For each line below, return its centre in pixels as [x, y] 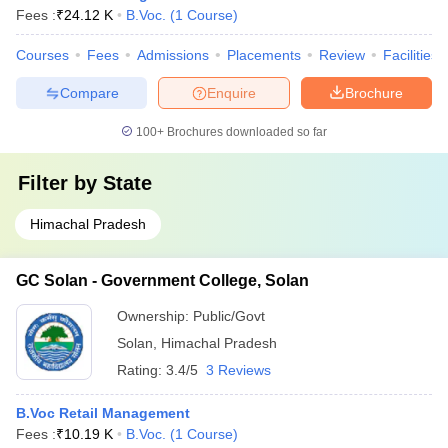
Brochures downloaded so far [245, 132]
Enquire [231, 92]
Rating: [141, 370]
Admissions [173, 55]
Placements [264, 55]
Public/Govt [229, 316]
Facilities [410, 55]
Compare [89, 92]
